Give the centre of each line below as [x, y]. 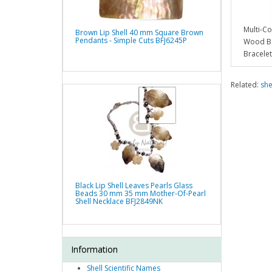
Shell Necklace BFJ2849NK [119, 202]
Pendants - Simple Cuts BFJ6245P [131, 41]
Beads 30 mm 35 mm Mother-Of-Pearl [141, 194]
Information [94, 250]
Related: [245, 85]
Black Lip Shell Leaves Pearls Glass [134, 186]
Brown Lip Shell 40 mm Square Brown [139, 33]
